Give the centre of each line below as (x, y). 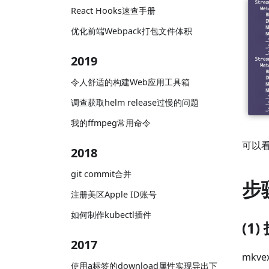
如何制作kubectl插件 (111, 215)
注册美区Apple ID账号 (114, 195)
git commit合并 (101, 174)
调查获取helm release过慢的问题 (135, 103)
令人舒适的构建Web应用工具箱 (130, 82)
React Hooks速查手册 (113, 10)
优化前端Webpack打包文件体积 (131, 31)
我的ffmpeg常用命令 (111, 123)
